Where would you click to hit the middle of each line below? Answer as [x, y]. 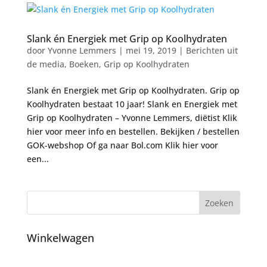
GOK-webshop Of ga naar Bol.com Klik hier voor [122, 145]
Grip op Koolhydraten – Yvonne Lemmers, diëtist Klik [132, 118]
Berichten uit [212, 50]
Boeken [84, 64]
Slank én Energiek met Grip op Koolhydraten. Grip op [133, 90]
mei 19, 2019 [151, 50]
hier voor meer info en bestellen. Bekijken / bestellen [133, 131]
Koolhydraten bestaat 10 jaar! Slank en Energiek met [132, 104]
